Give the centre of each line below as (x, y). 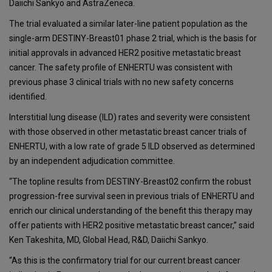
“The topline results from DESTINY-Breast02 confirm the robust (130, 181)
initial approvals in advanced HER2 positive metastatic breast (125, 53)
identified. (28, 96)
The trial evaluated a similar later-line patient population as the (128, 23)
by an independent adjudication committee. (92, 161)
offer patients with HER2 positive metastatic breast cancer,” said (132, 225)
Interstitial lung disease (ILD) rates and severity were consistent (130, 117)
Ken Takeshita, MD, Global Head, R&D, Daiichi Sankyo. (109, 240)
